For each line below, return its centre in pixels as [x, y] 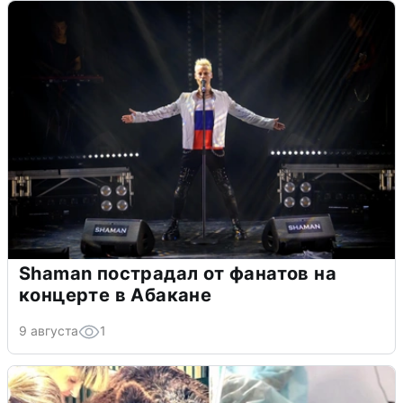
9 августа [49, 330]
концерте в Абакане [116, 295]
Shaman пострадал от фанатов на [178, 273]
